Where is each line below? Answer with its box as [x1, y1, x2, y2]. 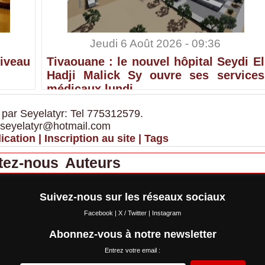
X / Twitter [118, 209, 148, 217]
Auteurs [64, 154, 121, 172]
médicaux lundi [46, 82, 133, 96]
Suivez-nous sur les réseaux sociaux [40, 191, 225, 203]
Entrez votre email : [105, 247, 160, 254]
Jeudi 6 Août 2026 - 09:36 [90, 37, 221, 50]
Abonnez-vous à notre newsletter [49, 228, 216, 241]
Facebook [84, 209, 115, 217]
